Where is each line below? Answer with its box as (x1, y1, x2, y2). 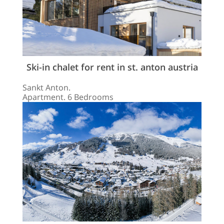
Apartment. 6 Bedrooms (22, 91, 113, 103)
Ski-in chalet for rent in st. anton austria (26, 61, 198, 73)
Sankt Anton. (22, 82, 70, 93)
